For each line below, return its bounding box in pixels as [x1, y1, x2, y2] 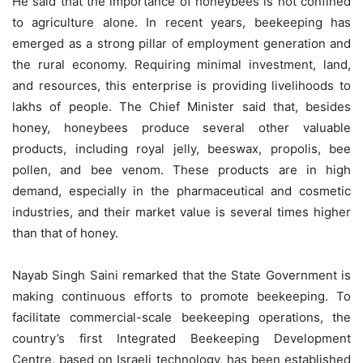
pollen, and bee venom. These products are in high [12, 161, 351, 177]
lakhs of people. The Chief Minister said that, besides [12, 98, 351, 114]
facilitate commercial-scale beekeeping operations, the [12, 309, 351, 325]
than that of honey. [12, 224, 118, 241]
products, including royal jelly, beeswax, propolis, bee [12, 140, 351, 156]
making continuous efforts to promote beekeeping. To [12, 288, 351, 304]
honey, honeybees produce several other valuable [12, 119, 351, 135]
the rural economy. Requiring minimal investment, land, [12, 56, 351, 72]
